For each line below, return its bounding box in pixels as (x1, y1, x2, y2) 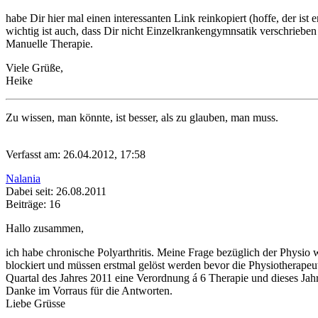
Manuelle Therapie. (6, 38, 93, 50)
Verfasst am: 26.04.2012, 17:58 (6, 148, 146, 161)
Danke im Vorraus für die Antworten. (6, 285, 172, 297)
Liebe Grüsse (6, 297, 65, 310)
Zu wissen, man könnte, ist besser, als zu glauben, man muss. (6, 111, 278, 124)
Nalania (6, 172, 40, 185)
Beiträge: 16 (6, 198, 60, 211)
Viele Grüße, (6, 62, 63, 75)
